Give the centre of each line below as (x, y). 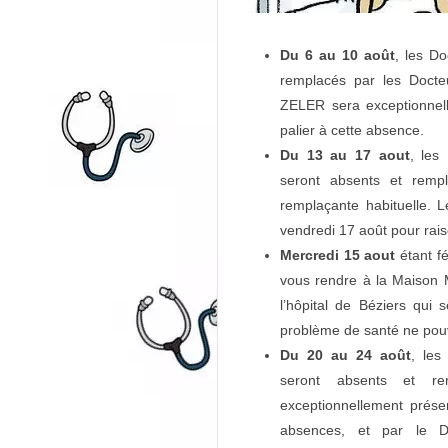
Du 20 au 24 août (346, 354)
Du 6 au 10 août (338, 54)
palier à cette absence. (352, 129)
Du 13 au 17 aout (345, 154)
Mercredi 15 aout (338, 254)
